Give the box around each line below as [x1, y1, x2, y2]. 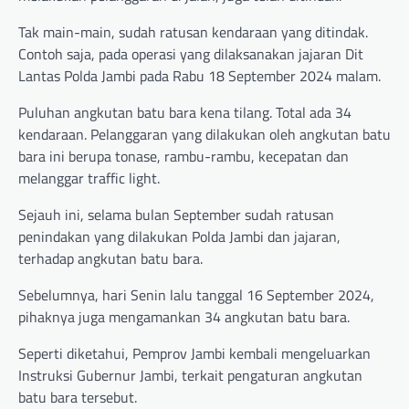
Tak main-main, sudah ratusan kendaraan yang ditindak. [18, 21, 368, 44]
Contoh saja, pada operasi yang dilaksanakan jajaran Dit [18, 43, 363, 66]
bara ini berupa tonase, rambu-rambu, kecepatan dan [18, 145, 349, 168]
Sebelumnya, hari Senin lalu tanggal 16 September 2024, [18, 284, 374, 307]
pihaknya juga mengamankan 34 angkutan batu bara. [18, 306, 350, 329]
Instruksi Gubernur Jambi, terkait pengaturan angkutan [18, 364, 362, 387]
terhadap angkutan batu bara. [18, 247, 203, 270]
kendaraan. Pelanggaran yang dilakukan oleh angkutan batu [18, 123, 391, 146]
